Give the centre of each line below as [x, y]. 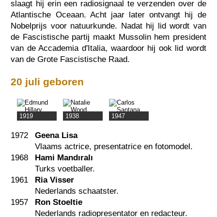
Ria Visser [55, 180]
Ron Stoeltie [59, 202]
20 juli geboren [47, 81]
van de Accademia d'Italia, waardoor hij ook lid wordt [108, 48]
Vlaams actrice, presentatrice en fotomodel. [114, 147]
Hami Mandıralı [64, 158]
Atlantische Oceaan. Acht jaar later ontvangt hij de [108, 15]
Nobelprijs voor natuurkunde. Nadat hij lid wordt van [108, 26]
